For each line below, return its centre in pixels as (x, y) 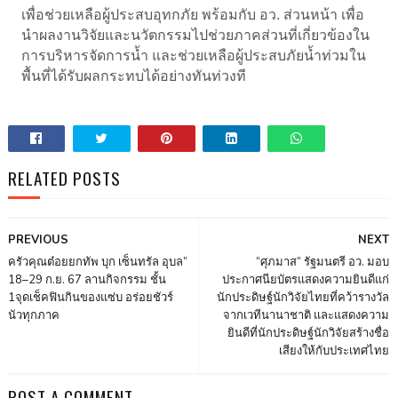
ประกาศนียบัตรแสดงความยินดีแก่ (306, 280)
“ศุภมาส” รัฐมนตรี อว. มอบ (323, 263)
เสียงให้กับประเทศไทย (334, 351)
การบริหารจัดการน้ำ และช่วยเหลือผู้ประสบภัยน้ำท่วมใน (193, 56)
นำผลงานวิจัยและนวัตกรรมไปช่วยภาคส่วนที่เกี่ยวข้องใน (195, 36)
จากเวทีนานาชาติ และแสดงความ (306, 316)
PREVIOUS (38, 240)
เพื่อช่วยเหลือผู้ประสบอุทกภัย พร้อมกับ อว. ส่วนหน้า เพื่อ (192, 15)
